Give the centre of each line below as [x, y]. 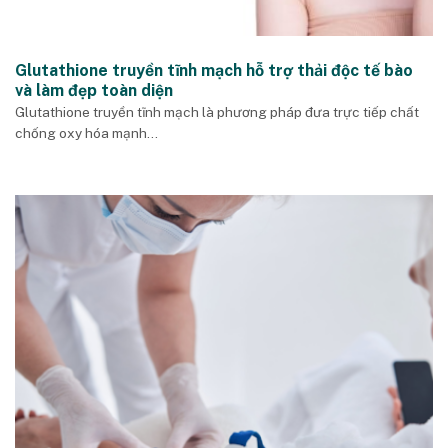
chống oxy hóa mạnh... [86, 133]
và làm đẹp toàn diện [94, 90]
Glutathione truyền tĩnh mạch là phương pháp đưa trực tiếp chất [217, 112]
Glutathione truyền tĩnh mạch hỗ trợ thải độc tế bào [214, 70]
